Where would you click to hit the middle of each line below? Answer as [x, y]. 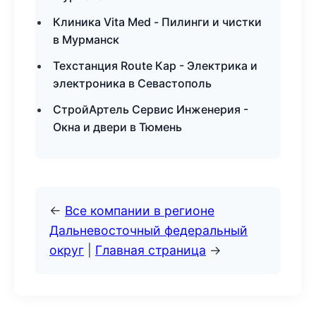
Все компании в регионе [140, 211]
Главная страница [151, 250]
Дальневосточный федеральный [148, 230]
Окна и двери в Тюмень [117, 127]
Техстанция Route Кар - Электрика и [155, 66]
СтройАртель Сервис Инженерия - [151, 109]
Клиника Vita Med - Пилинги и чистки [157, 22]
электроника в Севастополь [132, 83]
